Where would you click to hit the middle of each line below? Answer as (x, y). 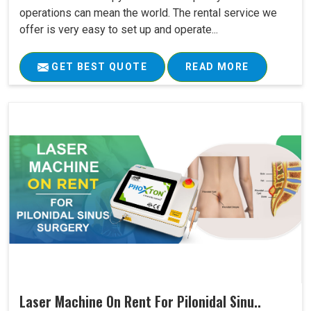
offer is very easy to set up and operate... (119, 29)
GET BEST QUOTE (98, 66)
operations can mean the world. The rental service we (148, 12)
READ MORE (217, 66)
